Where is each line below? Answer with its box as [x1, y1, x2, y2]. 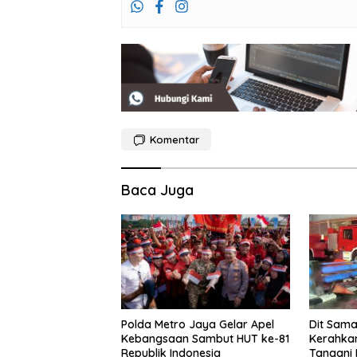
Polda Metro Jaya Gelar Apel [121, 316, 274, 331]
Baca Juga [121, 180, 194, 199]
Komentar [150, 132, 199, 146]
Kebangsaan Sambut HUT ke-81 [121, 331, 289, 346]
